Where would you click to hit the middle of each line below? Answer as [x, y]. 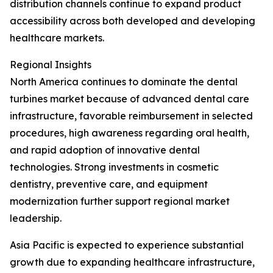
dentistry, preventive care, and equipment [109, 184]
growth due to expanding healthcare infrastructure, [132, 262]
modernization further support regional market [120, 201]
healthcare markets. [57, 38]
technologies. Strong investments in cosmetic [114, 167]
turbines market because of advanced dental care [129, 99]
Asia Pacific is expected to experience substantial [127, 245]
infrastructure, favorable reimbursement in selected [131, 116]
